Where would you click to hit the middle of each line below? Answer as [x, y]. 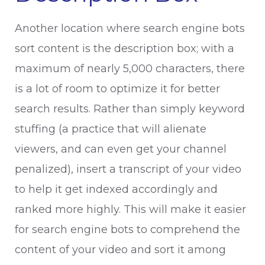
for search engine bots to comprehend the [127, 230]
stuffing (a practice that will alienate [111, 129]
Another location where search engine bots [130, 28]
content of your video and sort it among [120, 250]
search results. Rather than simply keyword [130, 109]
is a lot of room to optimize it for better [117, 89]
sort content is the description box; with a [125, 49]
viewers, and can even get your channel [121, 149]
